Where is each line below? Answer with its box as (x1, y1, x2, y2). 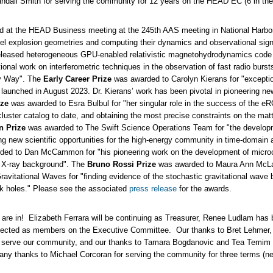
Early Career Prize (43, 74, 112, 83)
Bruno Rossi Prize (87, 160, 156, 169)
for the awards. (176, 184, 232, 193)
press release (129, 184, 177, 193)
